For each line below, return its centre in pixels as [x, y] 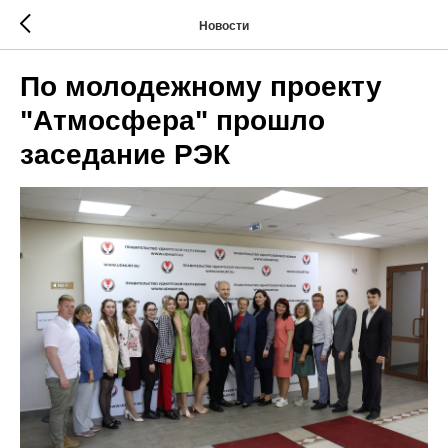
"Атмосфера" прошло [172, 120]
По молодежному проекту [201, 86]
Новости [224, 25]
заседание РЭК [125, 154]
